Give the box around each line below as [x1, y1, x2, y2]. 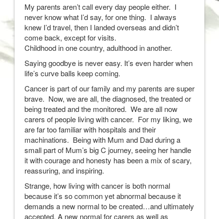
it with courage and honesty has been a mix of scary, [24, 154, 192, 165]
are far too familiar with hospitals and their [24, 124, 156, 134]
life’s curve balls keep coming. [24, 67, 120, 78]
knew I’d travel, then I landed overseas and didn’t [24, 22, 179, 32]
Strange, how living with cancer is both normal [24, 180, 170, 191]
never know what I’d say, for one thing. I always [24, 11, 176, 22]
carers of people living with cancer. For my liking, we [24, 113, 192, 124]
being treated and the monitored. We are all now [24, 103, 177, 114]
